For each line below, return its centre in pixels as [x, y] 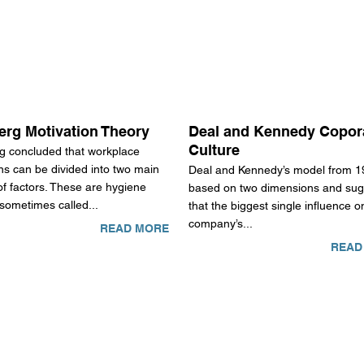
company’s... [221, 224]
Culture [214, 150]
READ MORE [134, 229]
